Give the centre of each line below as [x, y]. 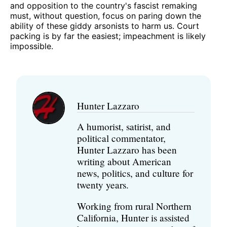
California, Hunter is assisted [133, 217]
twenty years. [103, 184]
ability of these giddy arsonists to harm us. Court [105, 26]
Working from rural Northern [134, 206]
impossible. [32, 46]
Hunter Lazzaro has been [127, 149]
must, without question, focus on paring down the [106, 15]
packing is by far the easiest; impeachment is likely [108, 36]
